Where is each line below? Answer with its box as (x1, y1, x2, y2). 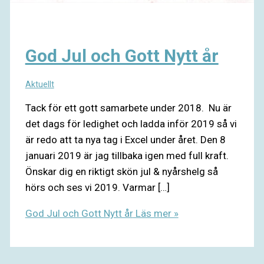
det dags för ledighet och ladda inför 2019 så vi (25, 118, 237, 130)
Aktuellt (25, 80, 54, 90)
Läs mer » (133, 207, 179, 220)
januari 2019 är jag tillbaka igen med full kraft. (25, 150, 229, 162)
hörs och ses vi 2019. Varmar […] (25, 181, 170, 194)
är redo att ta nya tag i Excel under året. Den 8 (25, 134, 226, 146)
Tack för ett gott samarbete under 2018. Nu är (25, 102, 232, 114)
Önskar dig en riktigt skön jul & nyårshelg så (25, 166, 218, 178)
